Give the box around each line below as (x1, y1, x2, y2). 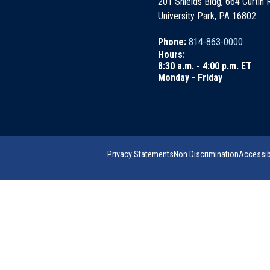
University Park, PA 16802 (158, 10, 256, 22)
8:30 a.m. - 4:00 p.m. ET (158, 60, 252, 72)
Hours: (158, 49, 185, 60)
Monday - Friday (158, 72, 222, 83)
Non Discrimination (174, 149, 239, 159)
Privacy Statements (107, 149, 174, 159)
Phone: (158, 36, 189, 48)
